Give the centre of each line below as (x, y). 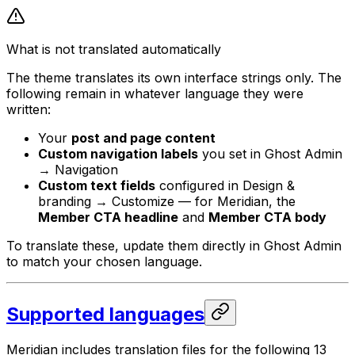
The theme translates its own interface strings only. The (174, 78)
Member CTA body (267, 218)
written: (29, 110)
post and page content (143, 138)
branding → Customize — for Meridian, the (167, 202)
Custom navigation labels (118, 154)
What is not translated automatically (114, 50)
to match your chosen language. (104, 262)
